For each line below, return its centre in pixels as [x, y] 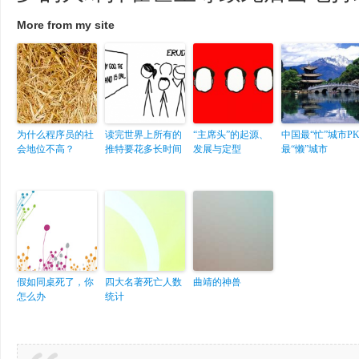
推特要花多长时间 [143, 149]
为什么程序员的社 [55, 135]
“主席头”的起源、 [231, 135]
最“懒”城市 [305, 149]
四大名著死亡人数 [143, 282]
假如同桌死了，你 [55, 282]
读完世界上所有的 [143, 135]
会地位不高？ [46, 149]
